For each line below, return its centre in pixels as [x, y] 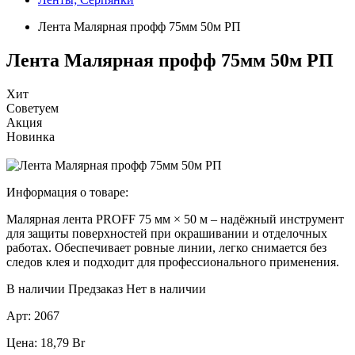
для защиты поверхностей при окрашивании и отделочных [167, 233]
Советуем [32, 108]
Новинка [31, 136]
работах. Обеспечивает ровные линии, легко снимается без [166, 247]
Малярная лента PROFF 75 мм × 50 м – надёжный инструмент [175, 219]
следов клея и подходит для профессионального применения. [173, 261]
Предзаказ [95, 288]
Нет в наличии [166, 288]
